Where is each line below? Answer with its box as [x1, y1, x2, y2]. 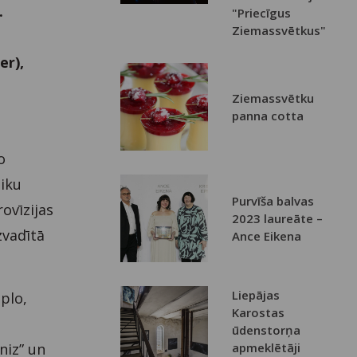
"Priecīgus [232, 5, 292, 22]
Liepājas [232, 287, 280, 304]
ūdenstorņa [232, 322, 301, 339]
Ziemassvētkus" [232, 22, 327, 39]
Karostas [232, 304, 285, 321]
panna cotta [232, 108, 304, 124]
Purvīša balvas [232, 193, 315, 210]
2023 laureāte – [232, 210, 324, 227]
